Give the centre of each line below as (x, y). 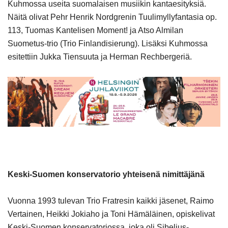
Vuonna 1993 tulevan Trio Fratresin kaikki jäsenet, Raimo (111, 201)
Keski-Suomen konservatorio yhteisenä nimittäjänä (106, 174)
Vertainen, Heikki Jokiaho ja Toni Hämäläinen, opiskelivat (111, 214)
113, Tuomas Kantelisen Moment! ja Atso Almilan (95, 30)
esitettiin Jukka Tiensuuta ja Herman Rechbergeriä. (100, 56)
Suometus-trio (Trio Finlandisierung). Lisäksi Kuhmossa (108, 43)
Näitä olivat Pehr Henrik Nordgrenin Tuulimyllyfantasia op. (112, 17)
